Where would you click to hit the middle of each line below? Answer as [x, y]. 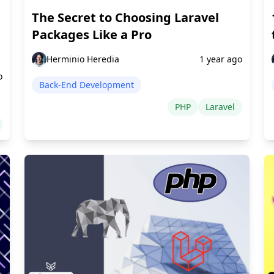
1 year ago [221, 59]
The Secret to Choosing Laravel [125, 17]
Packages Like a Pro [92, 34]
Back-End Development [87, 84]
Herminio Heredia [83, 59]
